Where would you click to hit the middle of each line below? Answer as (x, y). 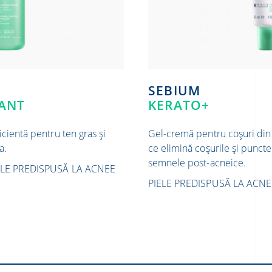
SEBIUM (178, 90)
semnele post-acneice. (197, 163)
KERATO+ (179, 105)
